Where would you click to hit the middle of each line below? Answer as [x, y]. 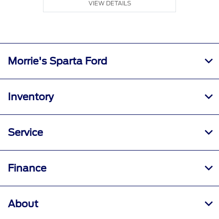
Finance [27, 168]
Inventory [31, 97]
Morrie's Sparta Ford [57, 61]
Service [25, 133]
